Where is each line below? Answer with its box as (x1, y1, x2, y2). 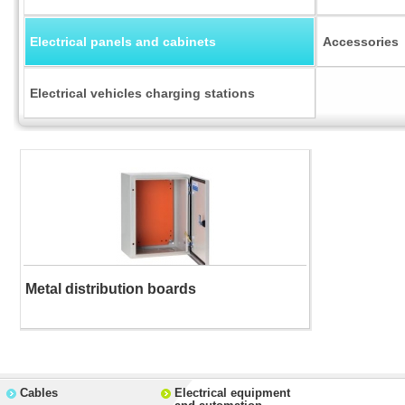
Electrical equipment (174, 386, 290, 400)
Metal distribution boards (24, 280, 196, 297)
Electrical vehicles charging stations (30, 86, 255, 100)
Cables (20, 386, 58, 400)
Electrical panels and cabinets (30, 34, 216, 49)
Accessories (323, 34, 399, 49)
